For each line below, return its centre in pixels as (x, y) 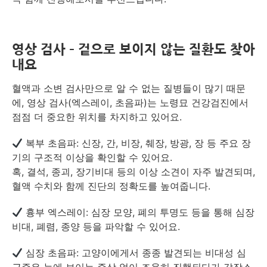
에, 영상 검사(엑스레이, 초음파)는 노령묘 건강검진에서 (130, 103)
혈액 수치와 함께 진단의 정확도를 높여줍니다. (111, 186)
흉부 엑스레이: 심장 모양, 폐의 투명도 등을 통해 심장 (139, 212)
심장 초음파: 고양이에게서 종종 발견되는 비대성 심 (135, 253)
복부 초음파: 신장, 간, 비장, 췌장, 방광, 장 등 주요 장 (137, 143)
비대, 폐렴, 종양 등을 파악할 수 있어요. (96, 226)
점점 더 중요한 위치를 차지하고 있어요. (97, 117)
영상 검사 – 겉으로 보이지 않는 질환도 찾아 (133, 49)
